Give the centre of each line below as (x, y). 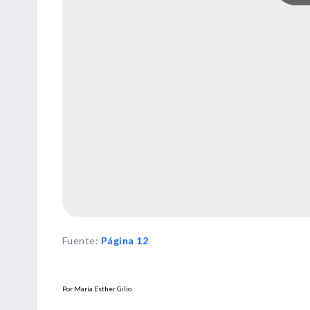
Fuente (79, 240)
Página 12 (125, 240)
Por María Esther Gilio (97, 288)
